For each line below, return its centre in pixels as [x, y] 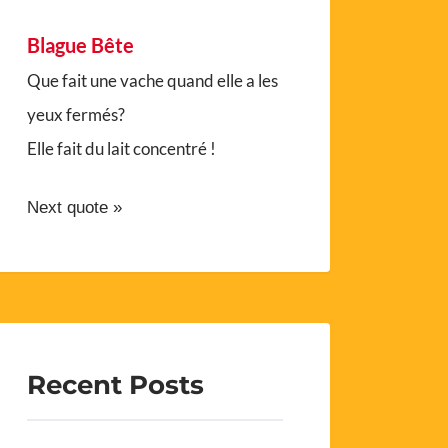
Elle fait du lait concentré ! [122, 149]
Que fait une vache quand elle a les [153, 81]
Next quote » [75, 208]
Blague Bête [81, 45]
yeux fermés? [76, 115]
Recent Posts [116, 384]
